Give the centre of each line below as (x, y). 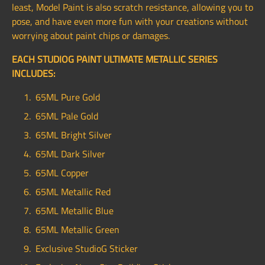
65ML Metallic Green (77, 230)
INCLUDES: (33, 74)
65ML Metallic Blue (75, 211)
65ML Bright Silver (74, 135)
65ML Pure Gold (68, 97)
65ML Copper (62, 173)
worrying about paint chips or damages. (91, 36)
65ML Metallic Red (73, 192)
